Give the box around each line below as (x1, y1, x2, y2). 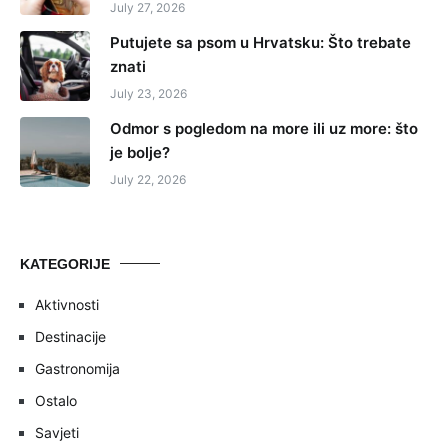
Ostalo (35, 391, 77, 409)
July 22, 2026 (110, 171, 186, 187)
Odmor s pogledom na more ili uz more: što (110, 118, 418, 138)
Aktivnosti (35, 295, 99, 313)
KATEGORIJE (20, 255, 110, 272)
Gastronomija (35, 359, 120, 377)
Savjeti (35, 423, 79, 441)
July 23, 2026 (110, 85, 187, 101)
